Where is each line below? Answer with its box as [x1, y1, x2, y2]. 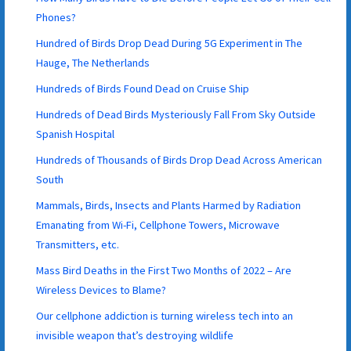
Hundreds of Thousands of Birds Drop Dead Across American [36, 152, 323, 167]
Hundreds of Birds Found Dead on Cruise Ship [36, 81, 250, 96]
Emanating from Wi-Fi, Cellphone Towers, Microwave [36, 217, 280, 232]
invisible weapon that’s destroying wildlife [36, 327, 234, 342]
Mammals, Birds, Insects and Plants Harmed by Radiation [36, 197, 302, 212]
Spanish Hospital [36, 126, 115, 141]
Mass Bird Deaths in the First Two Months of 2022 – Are [36, 262, 292, 277]
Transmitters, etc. [36, 237, 120, 251]
